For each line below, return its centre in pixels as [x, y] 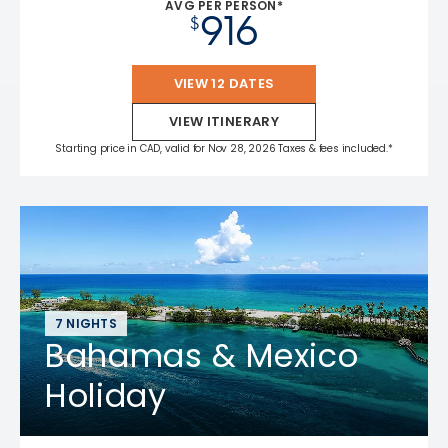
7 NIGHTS [86, 323]
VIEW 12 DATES [224, 83]
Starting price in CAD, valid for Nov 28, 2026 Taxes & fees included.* [224, 148]
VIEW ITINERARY [224, 121]
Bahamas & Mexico [202, 355]
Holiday [106, 395]
